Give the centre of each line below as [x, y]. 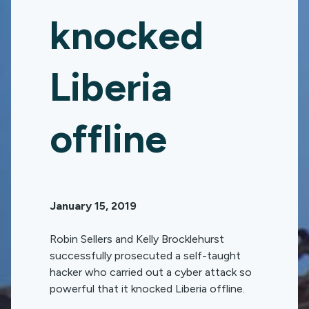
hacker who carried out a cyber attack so [151, 272]
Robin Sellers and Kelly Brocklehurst [137, 239]
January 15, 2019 [93, 206]
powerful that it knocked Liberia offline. [147, 289]
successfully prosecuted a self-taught [145, 256]
